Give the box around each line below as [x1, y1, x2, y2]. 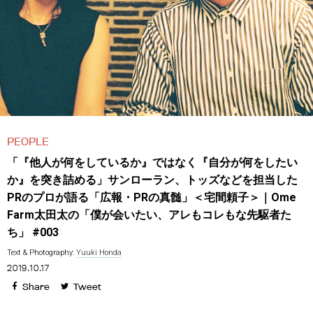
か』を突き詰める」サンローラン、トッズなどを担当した [7, 173, 298, 187]
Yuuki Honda [76, 248, 122, 257]
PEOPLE [7, 135, 49, 148]
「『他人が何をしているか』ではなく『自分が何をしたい [7, 156, 298, 169]
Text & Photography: [7, 248, 76, 257]
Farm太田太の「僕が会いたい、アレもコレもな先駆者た [7, 208, 291, 221]
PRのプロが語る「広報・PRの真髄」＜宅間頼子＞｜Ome [7, 191, 296, 204]
